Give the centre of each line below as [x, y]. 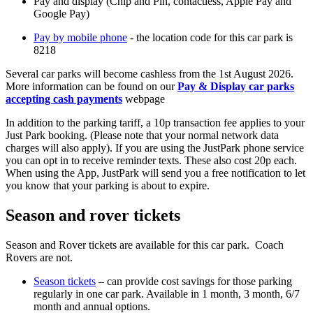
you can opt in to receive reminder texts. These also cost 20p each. [151, 160]
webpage [144, 99]
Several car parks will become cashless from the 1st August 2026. [150, 73]
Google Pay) [61, 13]
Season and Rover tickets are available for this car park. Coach [145, 245]
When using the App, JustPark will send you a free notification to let [155, 173]
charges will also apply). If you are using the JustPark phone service [155, 147]
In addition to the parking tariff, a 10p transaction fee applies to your [155, 122]
